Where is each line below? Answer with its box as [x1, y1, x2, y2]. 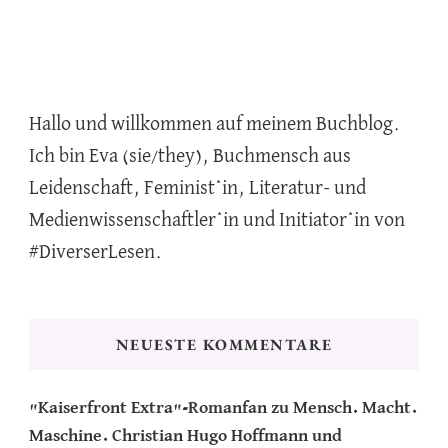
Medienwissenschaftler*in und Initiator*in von [29, 211, 405, 231]
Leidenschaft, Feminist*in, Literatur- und [29, 179, 366, 199]
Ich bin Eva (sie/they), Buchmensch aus [29, 147, 351, 167]
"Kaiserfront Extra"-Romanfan [29, 400, 267, 418]
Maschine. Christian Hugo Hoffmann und [29, 428, 342, 446]
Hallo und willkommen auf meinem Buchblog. [29, 115, 400, 135]
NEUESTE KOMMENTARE [115, 334, 333, 356]
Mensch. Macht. [293, 400, 417, 418]
